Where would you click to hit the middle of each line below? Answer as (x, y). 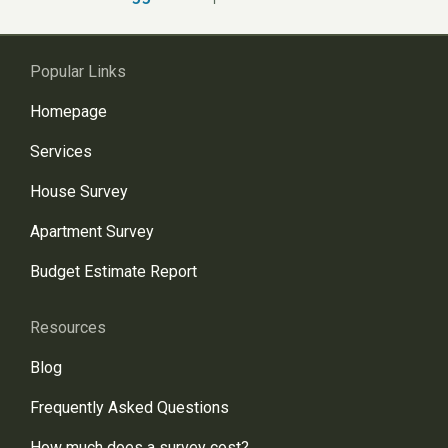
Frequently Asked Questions (129, 407)
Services (61, 151)
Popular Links (78, 71)
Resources (68, 327)
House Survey (79, 191)
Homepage (68, 111)
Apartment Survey (92, 231)
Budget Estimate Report (113, 271)
